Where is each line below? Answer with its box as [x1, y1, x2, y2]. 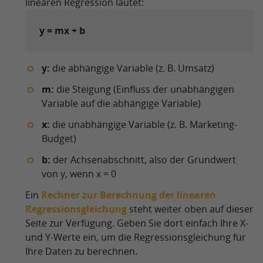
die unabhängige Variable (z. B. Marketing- [50, 118, 237, 131]
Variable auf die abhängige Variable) [42, 97, 201, 110]
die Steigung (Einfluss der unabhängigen [54, 83, 234, 96]
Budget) [42, 132, 76, 145]
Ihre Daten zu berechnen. [25, 245, 137, 258]
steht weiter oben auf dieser [127, 203, 254, 215]
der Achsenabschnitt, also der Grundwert [50, 153, 236, 166]
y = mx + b [39, 24, 85, 37]
